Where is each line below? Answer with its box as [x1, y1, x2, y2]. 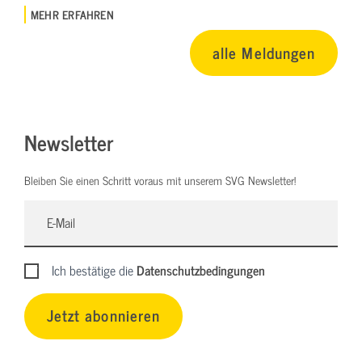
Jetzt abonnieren [47, 302, 160, 328]
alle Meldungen [213, 40, 315, 65]
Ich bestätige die [52, 259, 137, 280]
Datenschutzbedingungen [137, 259, 266, 280]
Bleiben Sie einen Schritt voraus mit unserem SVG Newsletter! [24, 170, 296, 190]
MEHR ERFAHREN [31, 5, 114, 24]
